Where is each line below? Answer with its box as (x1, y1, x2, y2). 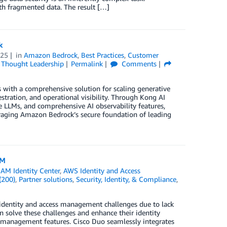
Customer (128, 50, 159, 59)
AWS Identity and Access (63, 166, 141, 175)
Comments (120, 59, 157, 68)
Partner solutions (18, 174, 72, 183)
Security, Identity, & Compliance (75, 174, 176, 183)
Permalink (71, 59, 103, 68)
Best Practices (81, 50, 125, 59)
